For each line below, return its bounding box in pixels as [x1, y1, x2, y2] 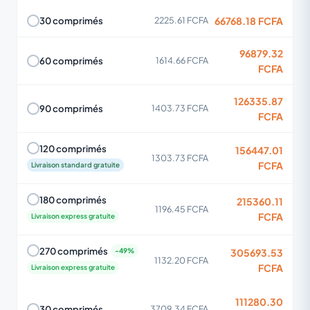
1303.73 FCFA [152, 152, 208, 163]
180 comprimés [39, 193, 107, 206]
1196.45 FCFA [155, 203, 208, 215]
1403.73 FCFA [152, 102, 208, 113]
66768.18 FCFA [215, 14, 283, 27]
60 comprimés [39, 55, 103, 66]
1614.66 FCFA [156, 55, 208, 66]
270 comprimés [39, 244, 108, 257]
